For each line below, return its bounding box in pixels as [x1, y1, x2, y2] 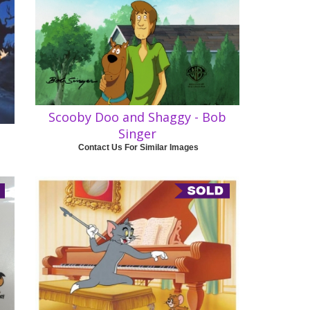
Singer [118, 125, 156, 142]
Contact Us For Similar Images [77, 142, 199, 152]
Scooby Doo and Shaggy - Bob [48, 108, 226, 125]
